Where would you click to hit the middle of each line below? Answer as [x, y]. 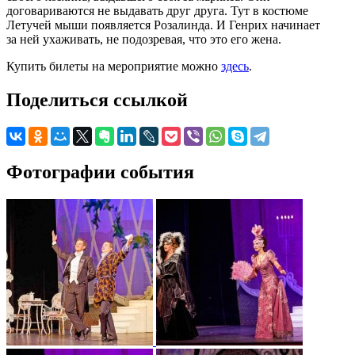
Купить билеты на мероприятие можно [114, 66]
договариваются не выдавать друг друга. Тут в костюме [157, 10]
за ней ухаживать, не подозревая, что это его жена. [144, 39]
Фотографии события [100, 172]
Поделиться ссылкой [97, 99]
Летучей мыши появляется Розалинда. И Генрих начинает [163, 25]
